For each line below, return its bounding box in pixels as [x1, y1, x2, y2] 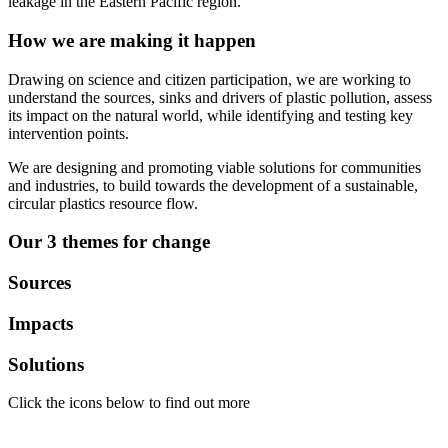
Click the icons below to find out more [8, 394, 250, 412]
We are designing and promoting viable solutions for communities [8, 158, 421, 176]
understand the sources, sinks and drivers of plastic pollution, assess [8, 88, 432, 106]
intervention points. [8, 124, 129, 142]
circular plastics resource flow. [8, 194, 202, 212]
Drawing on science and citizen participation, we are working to [8, 70, 411, 88]
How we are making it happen [8, 30, 256, 52]
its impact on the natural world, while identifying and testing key [8, 106, 413, 124]
